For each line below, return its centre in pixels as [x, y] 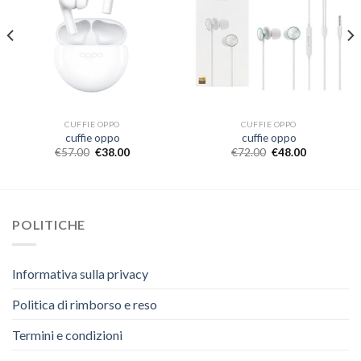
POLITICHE [49, 225]
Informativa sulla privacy [80, 273]
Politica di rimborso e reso [85, 304]
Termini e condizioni [67, 334]
